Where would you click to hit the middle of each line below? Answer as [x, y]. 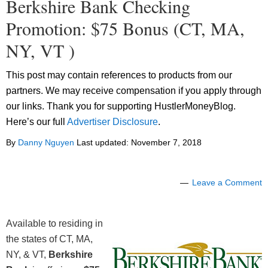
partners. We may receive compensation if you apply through [134, 91]
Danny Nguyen [46, 143]
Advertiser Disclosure [112, 122]
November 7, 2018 [166, 143]
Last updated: [103, 143]
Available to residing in [54, 224]
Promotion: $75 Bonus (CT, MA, [125, 28]
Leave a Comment [227, 183]
